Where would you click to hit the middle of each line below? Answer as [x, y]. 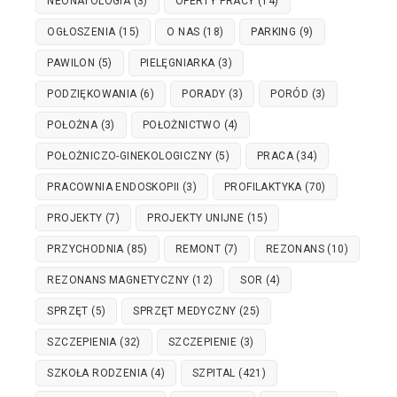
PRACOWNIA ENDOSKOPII [113, 187]
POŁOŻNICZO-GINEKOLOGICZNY [130, 156]
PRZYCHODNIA [86, 249]
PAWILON [71, 63]
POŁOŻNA [73, 125]
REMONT [198, 249]
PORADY [204, 94]
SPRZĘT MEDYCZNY [185, 311]
